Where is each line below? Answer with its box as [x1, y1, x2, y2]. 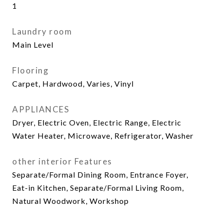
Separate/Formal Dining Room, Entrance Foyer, [12, 170, 188, 179]
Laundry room [12, 26, 72, 36]
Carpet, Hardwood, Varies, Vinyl [12, 79, 134, 88]
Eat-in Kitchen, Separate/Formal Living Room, [12, 183, 184, 192]
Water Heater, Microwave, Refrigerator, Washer [12, 131, 194, 140]
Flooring [12, 65, 49, 75]
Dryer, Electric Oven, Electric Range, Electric [12, 118, 182, 127]
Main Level [12, 40, 54, 49]
